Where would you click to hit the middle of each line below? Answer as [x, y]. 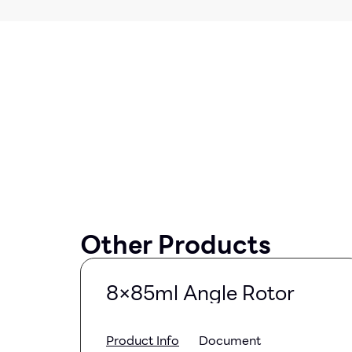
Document [230, 340]
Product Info [143, 340]
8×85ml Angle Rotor [200, 293]
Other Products [176, 244]
